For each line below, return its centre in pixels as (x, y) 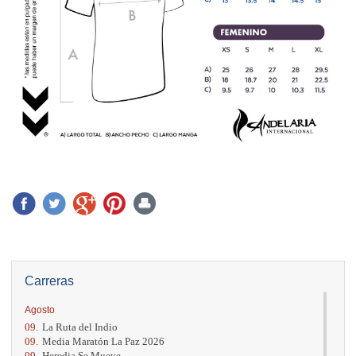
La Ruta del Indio (80, 327)
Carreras (49, 281)
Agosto (40, 310)
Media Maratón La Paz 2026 (103, 341)
